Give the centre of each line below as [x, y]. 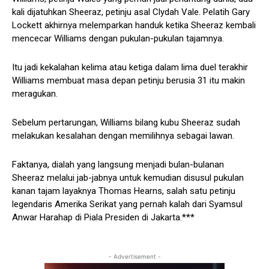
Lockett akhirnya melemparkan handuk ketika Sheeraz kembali [134, 26]
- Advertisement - [134, 257]
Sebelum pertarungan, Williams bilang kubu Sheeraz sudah [126, 123]
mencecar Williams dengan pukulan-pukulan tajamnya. [118, 39]
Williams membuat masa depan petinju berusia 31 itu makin [128, 81]
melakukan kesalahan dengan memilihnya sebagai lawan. [123, 136]
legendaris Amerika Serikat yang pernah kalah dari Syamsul [127, 204]
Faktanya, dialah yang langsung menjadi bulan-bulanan [118, 165]
